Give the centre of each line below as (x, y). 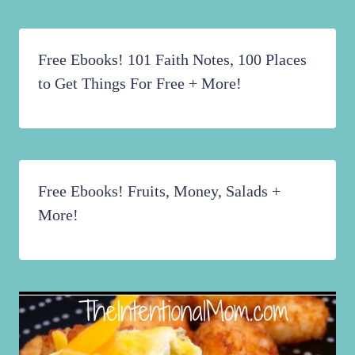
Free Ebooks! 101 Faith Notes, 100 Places (172, 60)
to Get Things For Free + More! (140, 84)
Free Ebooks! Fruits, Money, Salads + (159, 191)
